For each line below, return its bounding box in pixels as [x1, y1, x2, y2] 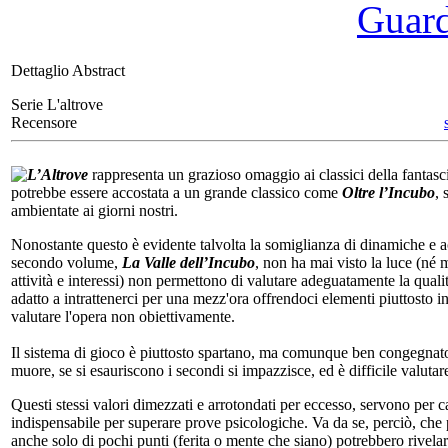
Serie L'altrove [11, 95, 103, 113]
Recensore [11, 113, 77, 131]
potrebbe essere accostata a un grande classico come [11, 183, 342, 201]
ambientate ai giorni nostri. [11, 201, 178, 219]
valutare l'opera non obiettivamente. [11, 307, 235, 325]
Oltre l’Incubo [342, 183, 435, 201]
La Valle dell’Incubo [122, 253, 255, 271]
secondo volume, [11, 253, 122, 271]
